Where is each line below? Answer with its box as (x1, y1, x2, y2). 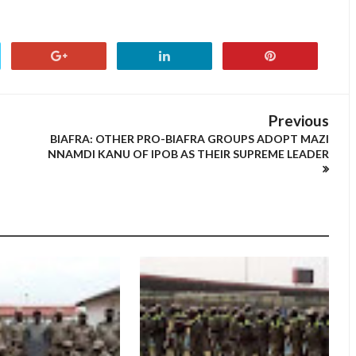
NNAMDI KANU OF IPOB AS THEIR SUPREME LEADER (48, 147, 329, 161)
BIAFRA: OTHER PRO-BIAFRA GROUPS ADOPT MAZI (50, 132, 329, 145)
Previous (269, 111, 329, 130)
